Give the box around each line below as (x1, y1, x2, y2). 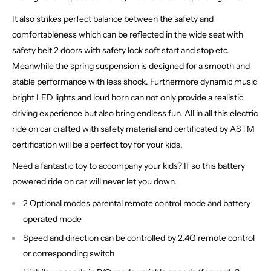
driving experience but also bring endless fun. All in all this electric (12, 107, 258, 119)
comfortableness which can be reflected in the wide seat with (12, 28, 243, 40)
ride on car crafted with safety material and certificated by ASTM (12, 123, 255, 134)
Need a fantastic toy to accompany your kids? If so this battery (12, 160, 245, 172)
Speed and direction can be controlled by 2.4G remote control (23, 232, 255, 244)
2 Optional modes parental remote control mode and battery (23, 198, 250, 209)
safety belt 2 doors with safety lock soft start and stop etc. (12, 44, 229, 56)
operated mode (23, 214, 82, 225)
